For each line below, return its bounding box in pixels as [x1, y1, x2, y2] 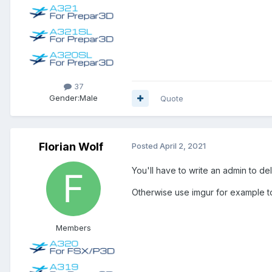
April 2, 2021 [160, 140, 206, 151]
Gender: [49, 92, 80, 103]
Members [56, 222, 91, 233]
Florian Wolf [39, 140, 103, 153]
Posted [132, 140, 160, 151]
